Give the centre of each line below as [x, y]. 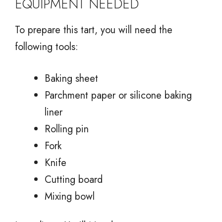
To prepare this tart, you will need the [94, 30]
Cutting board [74, 179]
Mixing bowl [70, 196]
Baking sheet [71, 78]
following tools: [47, 47]
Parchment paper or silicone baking [118, 95]
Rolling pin [67, 129]
